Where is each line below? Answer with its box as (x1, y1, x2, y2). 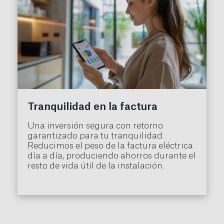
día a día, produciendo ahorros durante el (27, 151, 195, 160)
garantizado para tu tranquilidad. (27, 131, 164, 140)
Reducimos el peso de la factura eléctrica (27, 141, 193, 150)
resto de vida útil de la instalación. (27, 161, 164, 170)
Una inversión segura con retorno (27, 121, 163, 130)
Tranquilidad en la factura (27, 102, 157, 112)
